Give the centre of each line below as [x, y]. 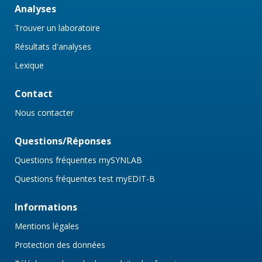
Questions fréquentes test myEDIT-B [85, 179]
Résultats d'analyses [53, 47]
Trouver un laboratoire [57, 28]
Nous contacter [44, 113]
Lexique [29, 65]
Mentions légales [47, 226]
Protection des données [60, 245]
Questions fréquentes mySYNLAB [78, 160]
